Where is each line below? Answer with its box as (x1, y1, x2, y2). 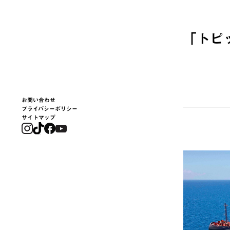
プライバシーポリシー (22, 106, 78, 112)
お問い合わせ (22, 97, 55, 103)
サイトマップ (22, 114, 55, 121)
